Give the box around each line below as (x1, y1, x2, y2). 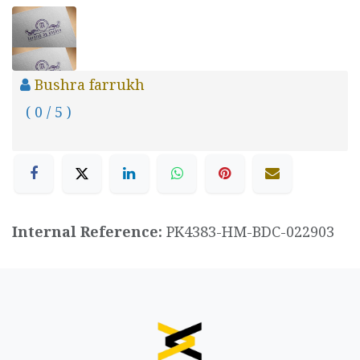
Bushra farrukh (35, 75, 145, 95)
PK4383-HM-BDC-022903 (166, 221, 334, 241)
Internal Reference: (12, 221, 166, 241)
